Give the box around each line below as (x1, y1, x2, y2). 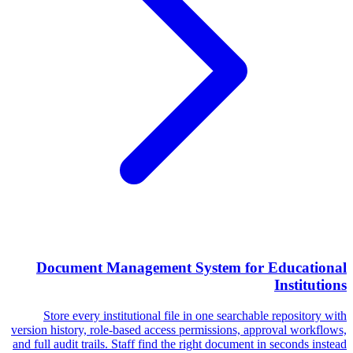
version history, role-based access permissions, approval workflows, (11, 322, 347, 336)
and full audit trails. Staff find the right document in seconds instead (13, 336, 347, 351)
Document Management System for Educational (36, 259, 347, 277)
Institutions (274, 277, 347, 294)
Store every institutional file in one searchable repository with (43, 308, 347, 322)
